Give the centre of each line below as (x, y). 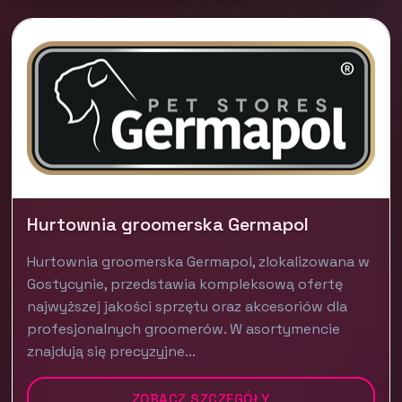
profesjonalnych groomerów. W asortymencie (184, 329)
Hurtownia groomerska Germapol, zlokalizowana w (199, 262)
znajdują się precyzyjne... (112, 351)
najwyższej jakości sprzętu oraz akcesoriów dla (188, 306)
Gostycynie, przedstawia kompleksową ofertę (185, 284)
